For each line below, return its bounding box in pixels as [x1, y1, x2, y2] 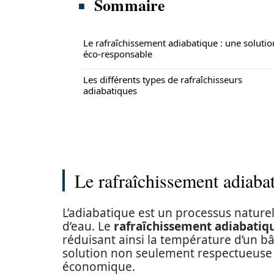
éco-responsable [83, 48, 152, 60]
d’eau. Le [62, 218, 114, 234]
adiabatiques [83, 84, 137, 97]
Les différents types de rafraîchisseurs [83, 73, 242, 86]
